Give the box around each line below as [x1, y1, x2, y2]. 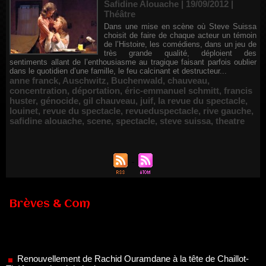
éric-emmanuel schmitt [125, 85, 219, 96]
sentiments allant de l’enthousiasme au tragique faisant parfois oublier [9, 58, 256, 66]
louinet [9, 106, 38, 116]
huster [9, 96, 36, 106]
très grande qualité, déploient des [104, 49, 256, 58]
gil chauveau [83, 96, 135, 106]
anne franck [9, 75, 58, 85]
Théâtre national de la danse [6, 241, 115, 251]
